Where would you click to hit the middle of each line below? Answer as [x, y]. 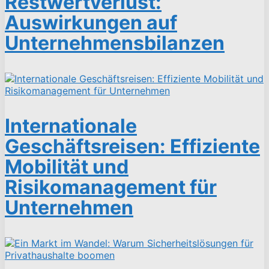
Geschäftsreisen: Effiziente [132, 146]
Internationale [71, 125]
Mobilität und [67, 166]
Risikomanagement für [111, 187]
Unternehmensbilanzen [115, 43]
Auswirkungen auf [91, 22]
